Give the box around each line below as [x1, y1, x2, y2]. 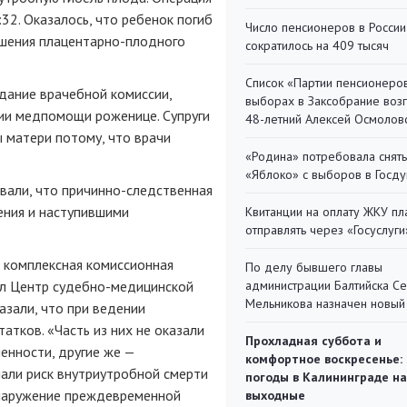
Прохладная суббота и [245, 333, 382, 349]
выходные [245, 387, 305, 403]
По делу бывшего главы [245, 259, 382, 275]
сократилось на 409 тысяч [245, 37, 389, 54]
